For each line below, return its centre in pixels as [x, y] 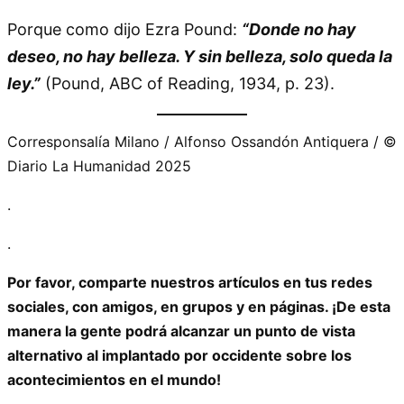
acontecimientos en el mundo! [114, 379]
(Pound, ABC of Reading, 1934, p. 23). [188, 83]
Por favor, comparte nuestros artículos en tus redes [190, 282]
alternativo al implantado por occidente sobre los [179, 355]
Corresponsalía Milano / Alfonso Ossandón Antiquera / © [202, 141]
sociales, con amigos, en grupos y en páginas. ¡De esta [199, 306]
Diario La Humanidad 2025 [99, 165]
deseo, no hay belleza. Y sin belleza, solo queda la [200, 56]
